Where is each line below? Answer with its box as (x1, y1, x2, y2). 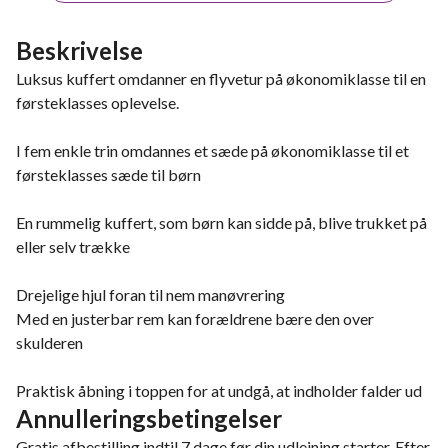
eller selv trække (16, 237, 130, 256)
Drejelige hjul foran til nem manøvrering (16, 285, 285, 304)
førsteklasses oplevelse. (16, 93, 179, 112)
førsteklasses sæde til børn (16, 165, 201, 184)
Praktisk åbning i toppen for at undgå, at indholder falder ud (16, 381, 422, 400)
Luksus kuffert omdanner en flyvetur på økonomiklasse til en (16, 69, 426, 88)
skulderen (16, 333, 83, 352)
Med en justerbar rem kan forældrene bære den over (16, 309, 374, 328)
